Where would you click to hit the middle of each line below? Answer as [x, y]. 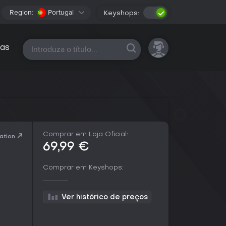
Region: [21, 12]
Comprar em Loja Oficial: [86, 134]
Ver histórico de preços [105, 197]
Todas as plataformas [67, 48]
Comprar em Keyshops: [83, 168]
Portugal [61, 12]
